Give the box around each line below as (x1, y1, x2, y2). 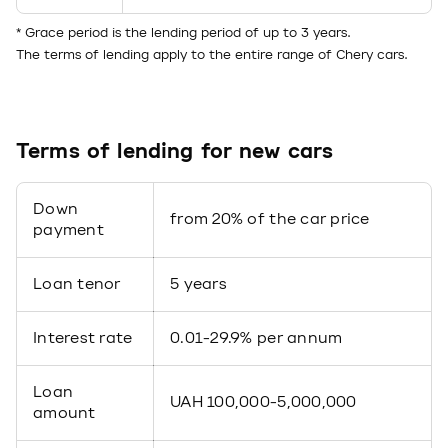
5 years (170, 275, 227, 293)
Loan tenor (33, 275, 121, 293)
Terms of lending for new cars (16, 140, 334, 164)
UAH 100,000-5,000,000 (170, 393, 357, 411)
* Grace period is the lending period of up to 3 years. (16, 25, 351, 41)
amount (33, 404, 96, 422)
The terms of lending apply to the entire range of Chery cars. (16, 47, 408, 63)
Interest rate (33, 329, 133, 347)
